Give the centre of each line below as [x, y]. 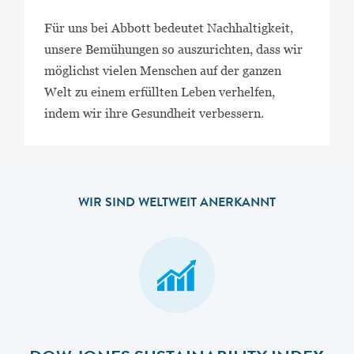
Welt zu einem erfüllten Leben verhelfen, [159, 92]
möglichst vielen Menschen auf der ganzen [162, 71]
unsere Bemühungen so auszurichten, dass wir [173, 50]
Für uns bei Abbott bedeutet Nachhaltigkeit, [168, 28]
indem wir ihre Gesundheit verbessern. [154, 114]
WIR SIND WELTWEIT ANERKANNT [177, 204]
